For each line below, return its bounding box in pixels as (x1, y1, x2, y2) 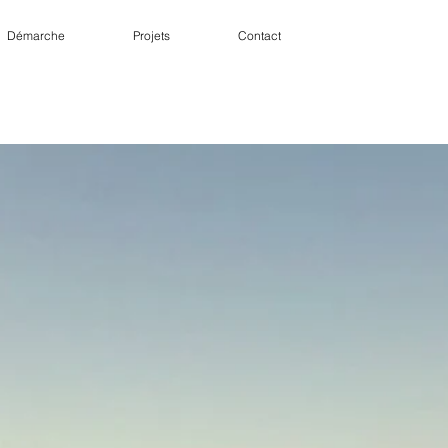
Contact (237, 28, 281, 43)
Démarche (7, 28, 65, 43)
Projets (133, 28, 170, 43)
